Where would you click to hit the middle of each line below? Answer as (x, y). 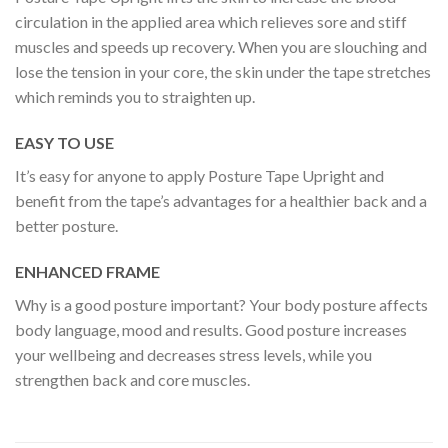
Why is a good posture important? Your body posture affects (221, 304)
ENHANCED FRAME (87, 271)
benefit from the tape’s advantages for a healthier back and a (221, 200)
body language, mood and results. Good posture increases (211, 329)
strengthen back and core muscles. (132, 379)
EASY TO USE (64, 142)
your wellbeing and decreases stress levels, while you (193, 354)
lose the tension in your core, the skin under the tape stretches (223, 72)
